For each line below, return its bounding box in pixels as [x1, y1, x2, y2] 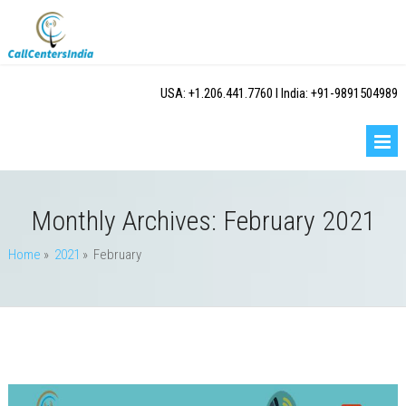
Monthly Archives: [30, 205, 223, 237]
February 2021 [222, 205, 376, 237]
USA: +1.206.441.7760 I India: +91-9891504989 [160, 84, 399, 101]
